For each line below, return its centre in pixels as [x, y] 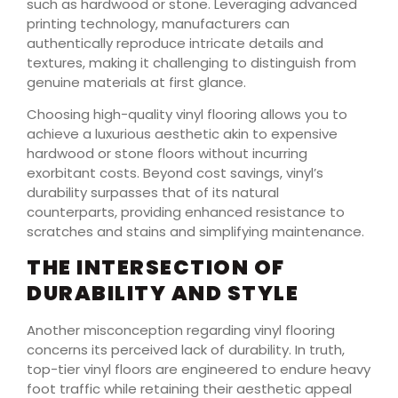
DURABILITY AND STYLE [163, 293]
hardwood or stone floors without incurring [167, 154]
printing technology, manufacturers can [158, 23]
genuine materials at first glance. [136, 82]
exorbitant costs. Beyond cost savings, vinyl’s [175, 173]
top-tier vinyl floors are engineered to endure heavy [199, 369]
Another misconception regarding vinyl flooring [181, 330]
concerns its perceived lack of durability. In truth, [186, 349]
